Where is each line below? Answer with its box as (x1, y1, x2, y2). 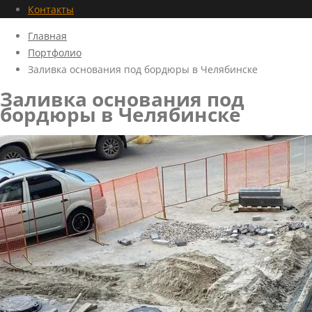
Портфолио (28, 46, 81, 59)
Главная (28, 29, 67, 42)
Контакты (28, 3, 74, 16)
